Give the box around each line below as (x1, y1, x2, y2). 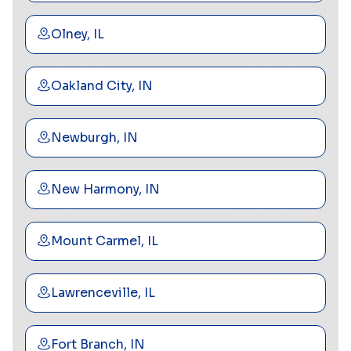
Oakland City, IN (51, 77, 153, 94)
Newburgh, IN (51, 128, 138, 146)
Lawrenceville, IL (51, 284, 155, 301)
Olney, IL (51, 25, 104, 42)
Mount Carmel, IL (51, 232, 158, 249)
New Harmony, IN (51, 180, 160, 197)
